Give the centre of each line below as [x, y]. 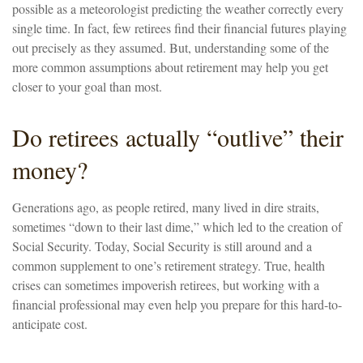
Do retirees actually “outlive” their [178, 137]
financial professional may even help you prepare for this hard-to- [177, 304]
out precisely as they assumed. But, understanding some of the [171, 47]
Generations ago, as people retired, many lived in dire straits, [166, 207]
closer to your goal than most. [87, 86]
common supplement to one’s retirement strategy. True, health [169, 265]
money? [50, 169]
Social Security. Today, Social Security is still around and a [162, 246]
